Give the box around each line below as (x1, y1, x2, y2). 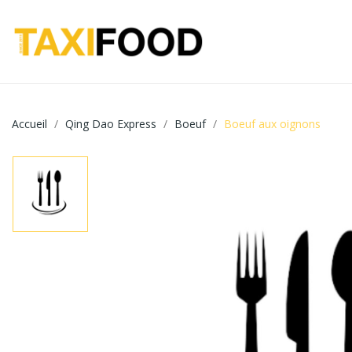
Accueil (12, 115, 47, 131)
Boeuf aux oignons (224, 115, 321, 131)
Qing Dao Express (65, 115, 156, 131)
